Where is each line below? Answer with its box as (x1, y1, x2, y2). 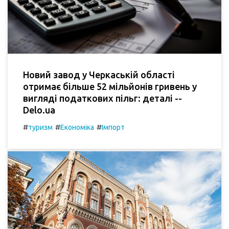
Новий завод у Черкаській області (23, 69, 175, 80)
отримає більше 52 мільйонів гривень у (23, 81, 197, 91)
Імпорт (102, 123, 125, 131)
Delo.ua (23, 104, 55, 115)
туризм (28, 123, 53, 131)
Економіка (60, 123, 94, 131)
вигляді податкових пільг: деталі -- (23, 93, 182, 103)
